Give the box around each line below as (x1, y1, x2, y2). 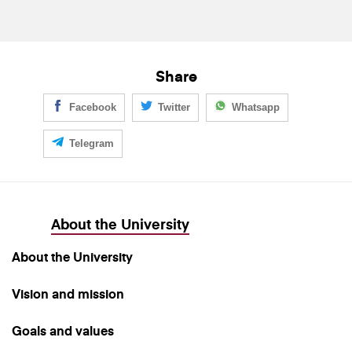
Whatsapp (232, 101, 280, 113)
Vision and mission (12, 284, 124, 303)
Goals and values (12, 321, 114, 340)
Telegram (69, 137, 114, 149)
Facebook (69, 101, 116, 113)
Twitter (158, 101, 190, 113)
